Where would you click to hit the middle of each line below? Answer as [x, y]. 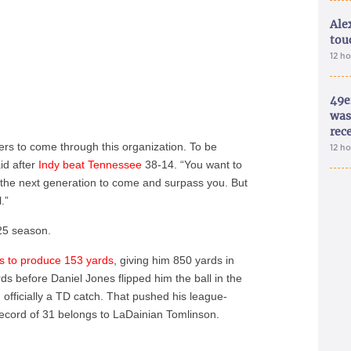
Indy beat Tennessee [90, 165]
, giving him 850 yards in [174, 260]
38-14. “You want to [192, 165]
